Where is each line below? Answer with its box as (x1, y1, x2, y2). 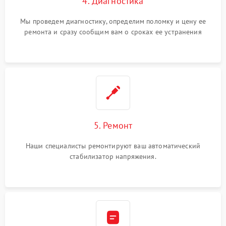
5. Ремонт (93, 119, 133, 131)
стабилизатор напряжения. (70, 151, 156, 161)
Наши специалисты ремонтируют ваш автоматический (25, 141, 201, 150)
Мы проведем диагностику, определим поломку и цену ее (20, 16, 206, 26)
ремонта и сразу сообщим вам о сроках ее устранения (24, 27, 202, 36)
